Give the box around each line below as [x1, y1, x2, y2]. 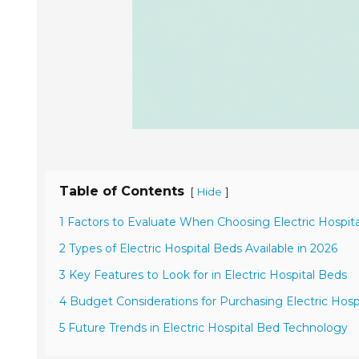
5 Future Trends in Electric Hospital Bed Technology [59, 321, 348, 335]
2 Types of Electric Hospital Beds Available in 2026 [59, 241, 337, 256]
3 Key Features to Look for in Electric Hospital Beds [59, 268, 347, 282]
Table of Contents [59, 184, 184, 199]
